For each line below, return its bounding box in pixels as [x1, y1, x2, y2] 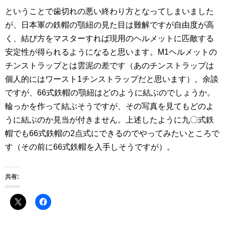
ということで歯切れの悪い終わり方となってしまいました [5, 7, 214, 16]
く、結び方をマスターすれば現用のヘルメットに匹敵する [5, 34, 214, 43]
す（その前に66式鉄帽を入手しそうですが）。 [5, 142, 175, 151]
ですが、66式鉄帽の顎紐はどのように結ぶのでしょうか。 [5, 88, 215, 97]
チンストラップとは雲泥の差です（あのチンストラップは [5, 61, 214, 70]
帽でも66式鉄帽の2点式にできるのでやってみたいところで [5, 129, 219, 138]
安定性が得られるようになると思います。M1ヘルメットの [5, 47, 217, 56]
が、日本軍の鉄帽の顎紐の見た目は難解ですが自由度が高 [5, 20, 214, 29]
